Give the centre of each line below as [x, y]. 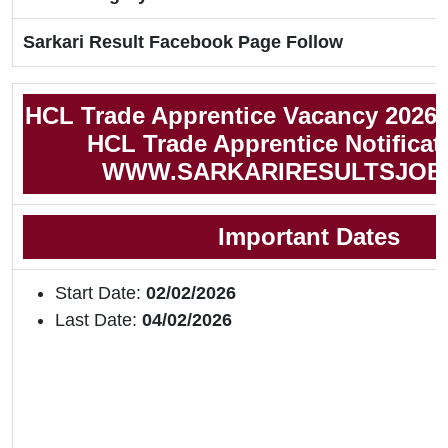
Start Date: [100, 293]
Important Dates [312, 237]
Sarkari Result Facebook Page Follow [183, 42]
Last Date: [96, 320]
